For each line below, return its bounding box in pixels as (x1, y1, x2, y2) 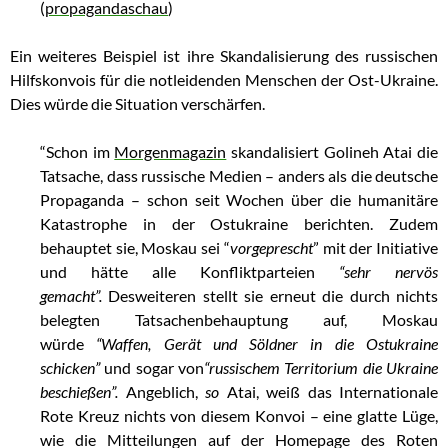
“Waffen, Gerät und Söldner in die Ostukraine (96, 334, 439, 354)
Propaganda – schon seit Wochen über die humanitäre (40, 190, 438, 210)
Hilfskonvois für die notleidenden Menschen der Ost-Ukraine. (10, 70, 438, 90)
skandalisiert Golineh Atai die (226, 142, 439, 162)
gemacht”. (40, 286, 102, 306)
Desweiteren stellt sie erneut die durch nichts (102, 286, 438, 306)
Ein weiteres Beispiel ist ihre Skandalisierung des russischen (10, 46, 438, 66)
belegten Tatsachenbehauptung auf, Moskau (40, 310, 438, 330)
